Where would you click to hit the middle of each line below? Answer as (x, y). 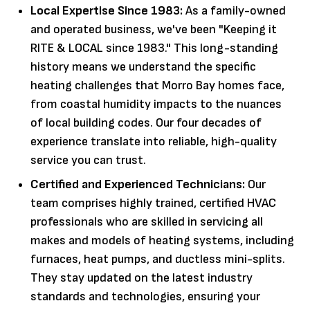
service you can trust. (88, 160)
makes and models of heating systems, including (162, 240)
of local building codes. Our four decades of (146, 122)
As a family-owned (234, 10)
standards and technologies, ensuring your (145, 296)
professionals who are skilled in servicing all (147, 221)
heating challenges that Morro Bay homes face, (157, 85)
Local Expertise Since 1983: (107, 10)
